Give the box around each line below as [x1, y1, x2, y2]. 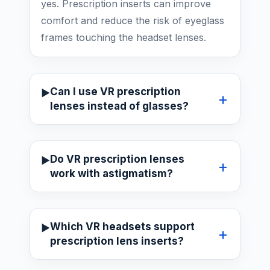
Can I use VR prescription [49, 85, 181, 98]
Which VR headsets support [49, 220, 195, 233]
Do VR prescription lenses [49, 152, 184, 165]
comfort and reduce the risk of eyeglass [40, 14, 224, 27]
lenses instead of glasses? [49, 99, 189, 112]
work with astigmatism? [49, 167, 173, 180]
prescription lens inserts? [49, 234, 184, 247]
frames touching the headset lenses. [40, 31, 206, 43]
